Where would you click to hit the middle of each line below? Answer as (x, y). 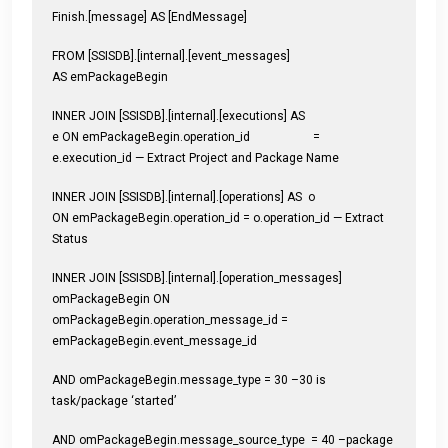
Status (70, 238)
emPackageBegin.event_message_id (154, 340)
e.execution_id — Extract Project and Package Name (195, 157)
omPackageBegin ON (120, 298)
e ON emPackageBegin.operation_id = (186, 136)
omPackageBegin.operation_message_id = (170, 319)
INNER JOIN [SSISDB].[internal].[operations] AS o (185, 196)
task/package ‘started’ (114, 400)
